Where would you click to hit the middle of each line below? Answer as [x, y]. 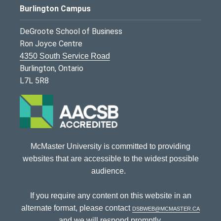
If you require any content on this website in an [110, 196]
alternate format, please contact [77, 208]
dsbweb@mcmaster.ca [166, 208]
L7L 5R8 [34, 81]
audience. [110, 171]
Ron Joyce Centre [51, 44]
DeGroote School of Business [71, 32]
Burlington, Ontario [52, 69]
